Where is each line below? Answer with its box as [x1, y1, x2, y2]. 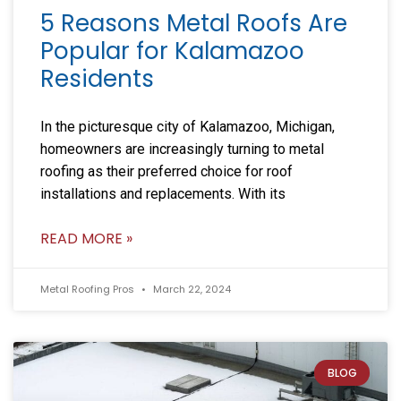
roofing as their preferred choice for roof [40, 162, 293, 180]
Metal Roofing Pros [40, 281, 137, 296]
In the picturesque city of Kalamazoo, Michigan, [40, 117, 335, 135]
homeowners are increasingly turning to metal [40, 140, 324, 158]
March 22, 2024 [150, 281, 231, 296]
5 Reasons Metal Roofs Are [40, 6, 347, 39]
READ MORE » [40, 227, 132, 249]
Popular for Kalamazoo [40, 34, 304, 67]
